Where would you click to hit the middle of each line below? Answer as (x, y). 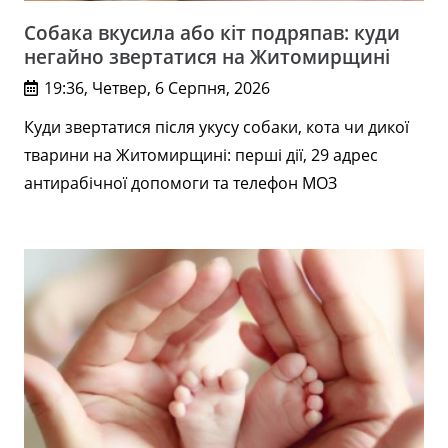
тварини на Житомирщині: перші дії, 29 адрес (201, 155)
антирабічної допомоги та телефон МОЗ (180, 183)
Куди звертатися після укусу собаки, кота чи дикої (216, 127)
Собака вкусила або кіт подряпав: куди (212, 33)
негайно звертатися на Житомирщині (207, 57)
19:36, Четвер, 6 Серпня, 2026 (157, 88)
